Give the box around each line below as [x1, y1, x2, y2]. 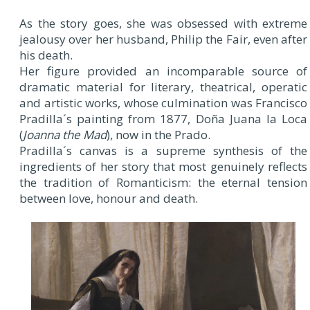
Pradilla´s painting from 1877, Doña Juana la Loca [19, 110, 307, 127]
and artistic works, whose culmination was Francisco [19, 94, 307, 111]
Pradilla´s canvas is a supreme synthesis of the [19, 142, 307, 158]
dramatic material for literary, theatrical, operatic [19, 78, 307, 95]
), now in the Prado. [107, 126, 210, 143]
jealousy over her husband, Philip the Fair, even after [19, 30, 307, 47]
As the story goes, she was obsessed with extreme [19, 15, 307, 31]
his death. [19, 46, 73, 63]
